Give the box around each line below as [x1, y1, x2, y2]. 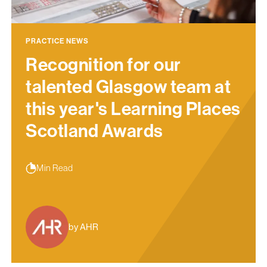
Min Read [36, 163, 73, 173]
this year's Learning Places [26, 98, 241, 120]
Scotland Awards [26, 120, 163, 142]
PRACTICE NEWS [26, 37, 89, 46]
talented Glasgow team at [26, 76, 231, 98]
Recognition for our [26, 54, 181, 76]
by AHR [69, 222, 98, 232]
